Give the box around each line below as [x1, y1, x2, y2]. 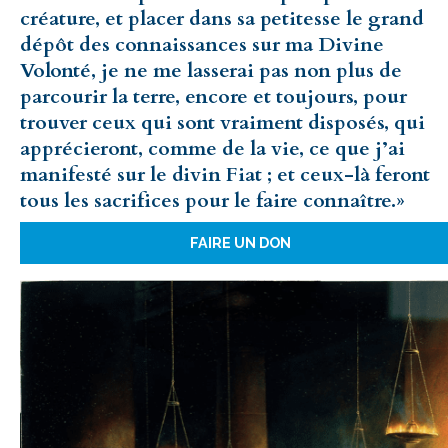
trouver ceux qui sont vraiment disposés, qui [20, 108, 425, 136]
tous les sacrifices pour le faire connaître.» [20, 186, 405, 214]
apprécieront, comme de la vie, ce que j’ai [20, 134, 405, 162]
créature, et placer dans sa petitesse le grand [20, 4, 424, 32]
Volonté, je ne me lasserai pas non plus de [20, 56, 402, 84]
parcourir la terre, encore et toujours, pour [20, 82, 407, 110]
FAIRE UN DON [189, 234, 291, 252]
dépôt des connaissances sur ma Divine [20, 30, 384, 58]
